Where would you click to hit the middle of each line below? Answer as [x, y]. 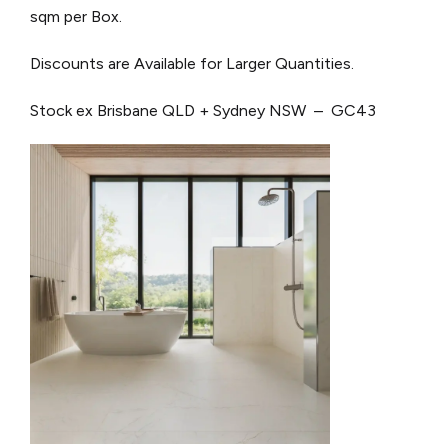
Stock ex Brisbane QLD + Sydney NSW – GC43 [203, 111]
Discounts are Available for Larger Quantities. [192, 64]
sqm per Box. [76, 17]
